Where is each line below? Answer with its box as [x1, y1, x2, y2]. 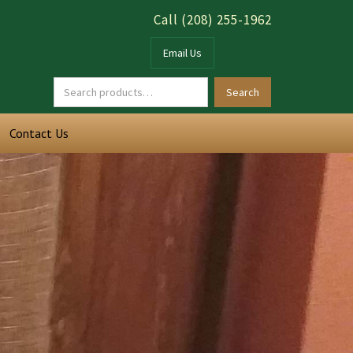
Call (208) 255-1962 [154, 11, 272, 28]
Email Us [163, 46, 202, 60]
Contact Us [9, 125, 69, 141]
